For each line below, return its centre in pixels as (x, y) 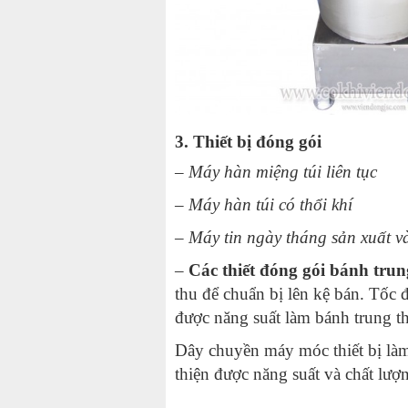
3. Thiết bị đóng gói (248, 142)
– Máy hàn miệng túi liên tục (276, 172)
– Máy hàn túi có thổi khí (264, 205)
